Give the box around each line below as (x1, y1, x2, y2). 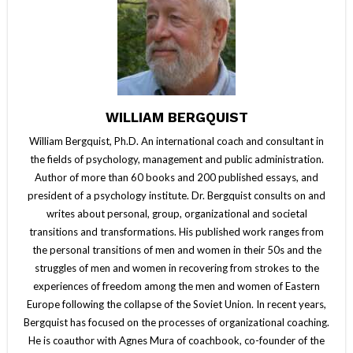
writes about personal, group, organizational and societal (46, 206, 307, 220)
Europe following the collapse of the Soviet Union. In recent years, (27, 297, 326, 310)
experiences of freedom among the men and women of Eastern (33, 279, 320, 292)
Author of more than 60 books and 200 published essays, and (35, 170, 318, 184)
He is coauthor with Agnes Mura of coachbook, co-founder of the (28, 333, 325, 347)
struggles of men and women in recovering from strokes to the (34, 261, 319, 274)
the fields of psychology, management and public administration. (29, 152, 324, 165)
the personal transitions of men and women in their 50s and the (32, 243, 321, 256)
